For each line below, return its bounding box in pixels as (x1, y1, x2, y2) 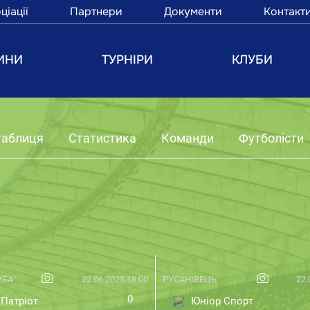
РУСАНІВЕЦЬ (162, 273, 217, 284)
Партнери (69, 4, 122, 19)
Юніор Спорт (188, 295, 253, 308)
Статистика (69, 131, 136, 145)
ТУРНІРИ (102, 52, 154, 67)
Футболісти (239, 131, 304, 145)
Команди (161, 131, 214, 145)
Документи (163, 4, 222, 19)
